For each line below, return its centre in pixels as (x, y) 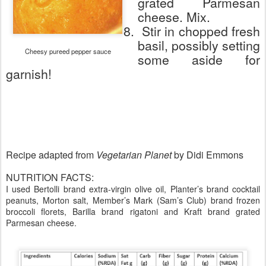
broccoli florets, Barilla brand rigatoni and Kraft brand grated (133, 211)
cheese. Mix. (174, 17)
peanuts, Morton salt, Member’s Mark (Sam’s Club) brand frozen (133, 200)
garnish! (29, 74)
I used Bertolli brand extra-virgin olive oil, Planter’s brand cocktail (133, 189)
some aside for (199, 59)
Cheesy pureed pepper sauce (68, 51)
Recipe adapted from (51, 155)
